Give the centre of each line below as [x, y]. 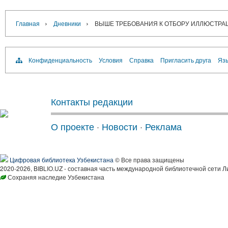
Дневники [67, 23]
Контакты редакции [92, 101]
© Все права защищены [149, 160]
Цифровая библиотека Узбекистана [62, 160]
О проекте [73, 126]
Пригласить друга [186, 60]
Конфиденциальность [60, 60]
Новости [120, 126]
